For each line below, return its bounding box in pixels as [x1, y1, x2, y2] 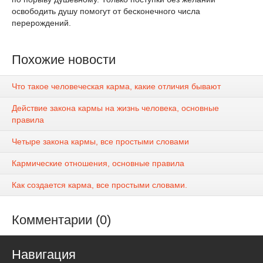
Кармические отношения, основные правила [12, 159, 184, 168]
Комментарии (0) [12, 213, 111, 228]
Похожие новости [12, 52, 116, 67]
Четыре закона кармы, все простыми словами [12, 137, 189, 147]
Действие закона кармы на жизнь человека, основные [12, 103, 219, 113]
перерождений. [12, 18, 71, 28]
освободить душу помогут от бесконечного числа [12, 6, 200, 16]
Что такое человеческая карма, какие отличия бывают [12, 82, 221, 92]
